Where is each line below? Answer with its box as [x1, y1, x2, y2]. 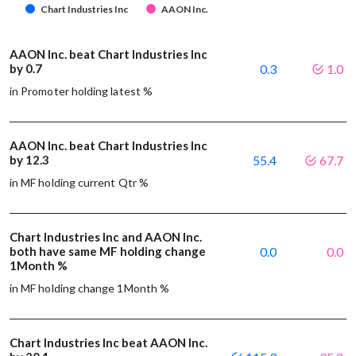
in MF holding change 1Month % [10, 281, 170, 295]
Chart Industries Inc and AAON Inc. [10, 229, 202, 244]
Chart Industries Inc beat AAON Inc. [10, 335, 207, 350]
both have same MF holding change [10, 243, 206, 258]
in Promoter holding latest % [10, 83, 153, 98]
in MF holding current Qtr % [10, 175, 149, 189]
